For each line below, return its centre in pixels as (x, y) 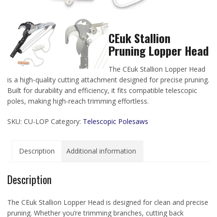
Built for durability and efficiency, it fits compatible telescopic (102, 90)
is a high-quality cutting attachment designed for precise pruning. (108, 80)
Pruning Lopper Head (159, 50)
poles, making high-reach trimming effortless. (78, 101)
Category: (67, 121)
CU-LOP (36, 121)
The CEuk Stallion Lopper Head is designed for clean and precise (108, 202)
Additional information (101, 151)
